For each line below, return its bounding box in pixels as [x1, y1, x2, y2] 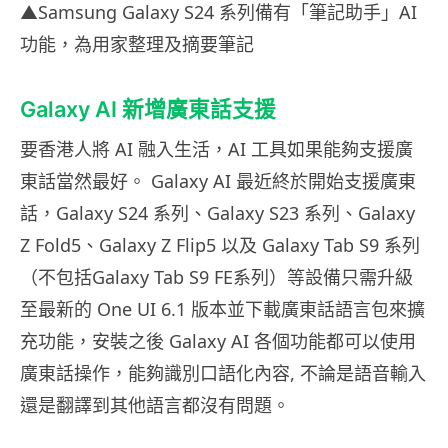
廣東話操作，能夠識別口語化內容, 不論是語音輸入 [20, 361, 426, 386]
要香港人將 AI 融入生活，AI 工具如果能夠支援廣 [20, 137, 413, 162]
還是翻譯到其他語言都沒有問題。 [20, 393, 290, 418]
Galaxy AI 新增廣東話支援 [20, 96, 276, 123]
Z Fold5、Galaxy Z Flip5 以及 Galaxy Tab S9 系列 [20, 233, 420, 258]
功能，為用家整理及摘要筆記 [20, 32, 254, 57]
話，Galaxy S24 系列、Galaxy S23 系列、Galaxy [20, 201, 415, 226]
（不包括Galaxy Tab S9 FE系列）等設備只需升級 [20, 265, 413, 290]
